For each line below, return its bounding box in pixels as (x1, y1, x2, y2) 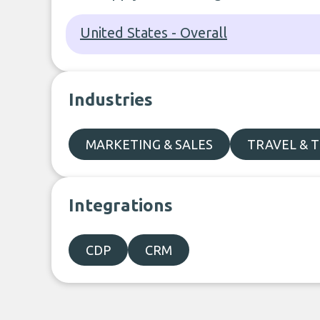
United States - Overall (80, 24, 227, 41)
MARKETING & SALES (86, 137, 213, 151)
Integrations (69, 196, 173, 215)
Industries (69, 90, 153, 109)
